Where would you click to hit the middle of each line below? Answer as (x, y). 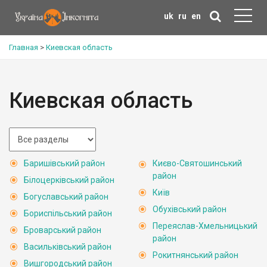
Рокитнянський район (195, 255)
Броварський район (63, 230)
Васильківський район (68, 247)
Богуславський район (66, 197)
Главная (24, 47)
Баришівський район (64, 163)
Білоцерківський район (69, 180)
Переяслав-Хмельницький (205, 226)
